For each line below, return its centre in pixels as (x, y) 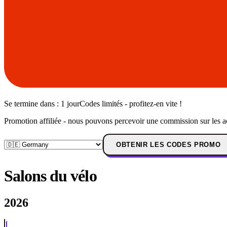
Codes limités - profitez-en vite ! (131, 104)
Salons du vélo (50, 176)
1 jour (70, 104)
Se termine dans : (32, 104)
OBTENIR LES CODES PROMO (168, 145)
